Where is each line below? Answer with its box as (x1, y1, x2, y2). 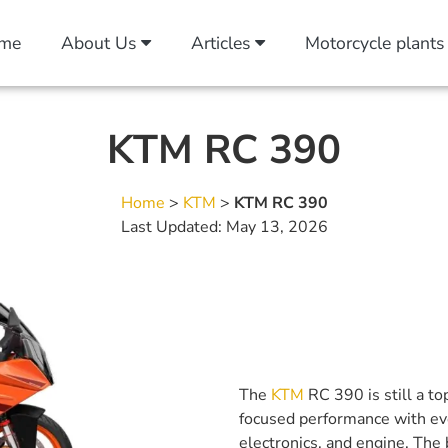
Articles (191, 31, 255, 55)
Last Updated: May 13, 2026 (120, 216, 328, 238)
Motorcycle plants (305, 31, 444, 55)
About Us (61, 31, 141, 55)
